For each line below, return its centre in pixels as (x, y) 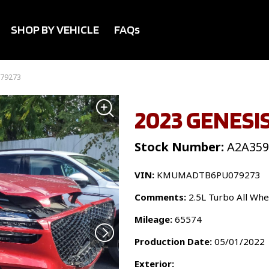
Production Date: (173, 241)
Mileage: (153, 219)
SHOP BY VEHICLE (55, 29)
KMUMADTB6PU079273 (207, 175)
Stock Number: (179, 147)
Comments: (160, 197)
